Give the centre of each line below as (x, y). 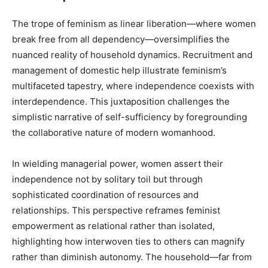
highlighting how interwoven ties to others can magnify (128, 241)
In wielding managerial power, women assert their (118, 164)
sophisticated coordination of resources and (105, 195)
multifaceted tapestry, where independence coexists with (133, 86)
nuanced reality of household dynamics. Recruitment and (132, 55)
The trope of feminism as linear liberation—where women (134, 24)
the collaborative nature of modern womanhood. (114, 133)
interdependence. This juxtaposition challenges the (121, 101)
